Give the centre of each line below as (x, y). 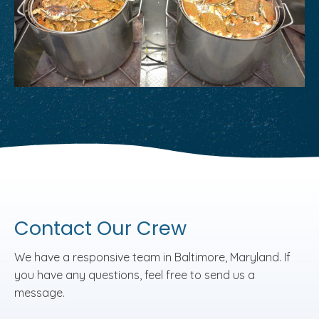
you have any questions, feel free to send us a (135, 274)
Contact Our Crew (100, 228)
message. (40, 292)
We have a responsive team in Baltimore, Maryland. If (152, 257)
